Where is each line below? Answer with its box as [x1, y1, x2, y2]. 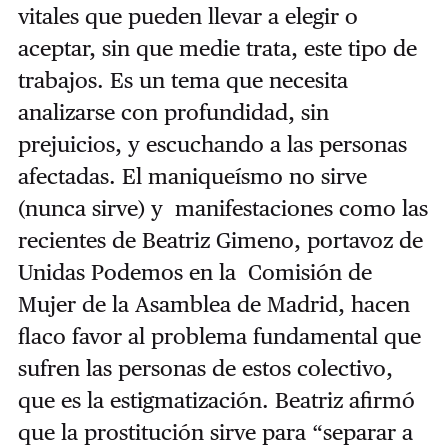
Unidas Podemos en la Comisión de [17, 258, 372, 285]
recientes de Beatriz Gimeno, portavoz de [17, 226, 423, 253]
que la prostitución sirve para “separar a [17, 418, 413, 445]
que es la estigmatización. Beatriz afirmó [17, 386, 415, 413]
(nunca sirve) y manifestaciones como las [17, 194, 428, 221]
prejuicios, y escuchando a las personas [17, 130, 407, 157]
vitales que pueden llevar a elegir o [17, 2, 358, 29]
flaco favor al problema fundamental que [17, 322, 421, 349]
